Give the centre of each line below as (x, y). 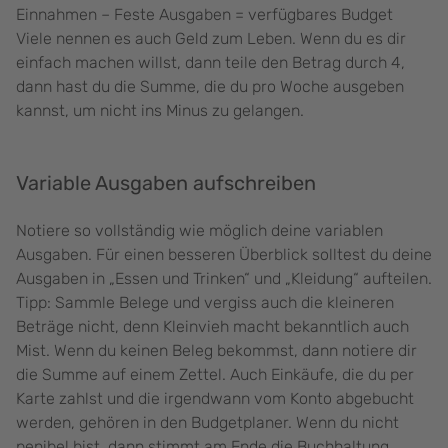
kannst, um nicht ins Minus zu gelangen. (160, 111)
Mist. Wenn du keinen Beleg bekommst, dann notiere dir (216, 351)
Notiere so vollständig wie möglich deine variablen (199, 231)
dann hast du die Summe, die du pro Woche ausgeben (210, 87)
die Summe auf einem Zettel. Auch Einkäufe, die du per (215, 375)
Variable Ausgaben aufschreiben (166, 183)
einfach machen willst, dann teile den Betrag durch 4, (210, 63)
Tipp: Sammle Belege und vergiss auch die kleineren (205, 303)
